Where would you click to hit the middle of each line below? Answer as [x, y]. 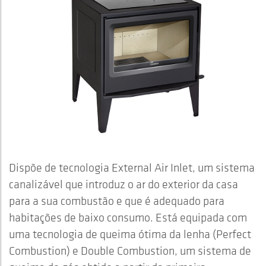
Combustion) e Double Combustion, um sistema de [130, 250]
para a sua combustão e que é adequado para [117, 200]
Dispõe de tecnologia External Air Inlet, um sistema [132, 167]
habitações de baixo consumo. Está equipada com [128, 217]
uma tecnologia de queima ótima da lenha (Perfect [130, 234]
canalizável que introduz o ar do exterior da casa [123, 184]
